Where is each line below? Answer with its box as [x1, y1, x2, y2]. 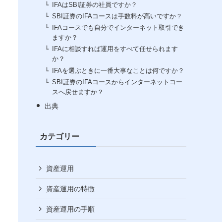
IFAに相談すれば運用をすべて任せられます [52, 46, 178, 53]
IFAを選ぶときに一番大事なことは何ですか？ [52, 67, 185, 74]
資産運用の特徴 [46, 184, 95, 193]
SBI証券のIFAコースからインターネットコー [52, 78, 183, 86]
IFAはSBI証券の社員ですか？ [52, 1, 138, 8]
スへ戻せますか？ [52, 88, 104, 96]
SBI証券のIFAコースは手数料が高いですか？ [52, 13, 183, 20]
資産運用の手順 [46, 205, 95, 213]
